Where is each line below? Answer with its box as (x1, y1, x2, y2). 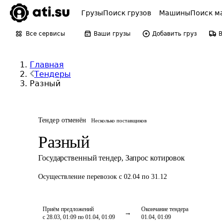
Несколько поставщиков (91, 117, 147, 123)
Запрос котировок (125, 154, 185, 162)
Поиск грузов (103, 9, 151, 17)
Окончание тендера (141, 206, 188, 213)
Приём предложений (43, 206, 94, 213)
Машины (159, 9, 190, 17)
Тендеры (34, 69, 71, 79)
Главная (30, 60, 64, 69)
